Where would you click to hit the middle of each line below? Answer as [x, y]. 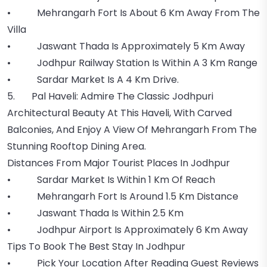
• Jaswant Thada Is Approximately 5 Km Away [126, 46]
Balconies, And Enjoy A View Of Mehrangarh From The [132, 130]
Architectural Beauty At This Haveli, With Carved [119, 113]
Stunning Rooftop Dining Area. [77, 146]
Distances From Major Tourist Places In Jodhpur [119, 163]
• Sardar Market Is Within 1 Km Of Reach [111, 180]
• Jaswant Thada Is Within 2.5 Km [95, 213]
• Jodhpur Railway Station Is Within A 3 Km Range [132, 63]
